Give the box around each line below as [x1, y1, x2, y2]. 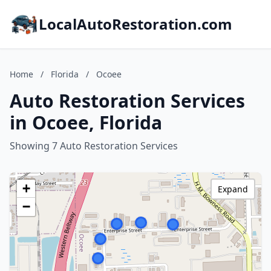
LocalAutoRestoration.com [39, 14, 232, 34]
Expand [218, 183, 248, 195]
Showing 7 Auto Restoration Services [10, 139, 178, 152]
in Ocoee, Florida [10, 110, 162, 135]
